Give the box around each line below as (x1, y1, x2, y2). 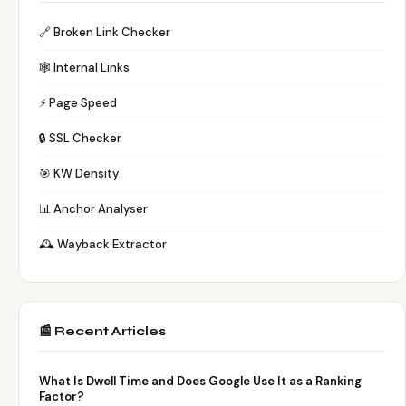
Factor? (39, 389, 84, 404)
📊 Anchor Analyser (39, 201, 148, 217)
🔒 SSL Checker (39, 130, 121, 146)
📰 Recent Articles (39, 324, 166, 339)
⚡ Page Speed (39, 95, 117, 111)
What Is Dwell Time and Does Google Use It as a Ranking (39, 373, 362, 389)
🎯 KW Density (39, 166, 119, 181)
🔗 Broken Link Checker (39, 24, 170, 40)
